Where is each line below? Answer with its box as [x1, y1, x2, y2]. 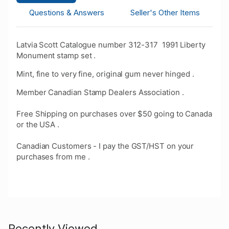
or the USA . [16, 120, 60, 130]
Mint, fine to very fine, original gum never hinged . [16, 69, 194, 79]
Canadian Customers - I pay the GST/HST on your [16, 141, 194, 151]
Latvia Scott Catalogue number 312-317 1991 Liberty [16, 40, 205, 50]
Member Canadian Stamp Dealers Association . [16, 87, 184, 98]
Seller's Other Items [130, 8, 200, 18]
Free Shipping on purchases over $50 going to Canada [16, 109, 212, 119]
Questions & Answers [29, 8, 105, 18]
